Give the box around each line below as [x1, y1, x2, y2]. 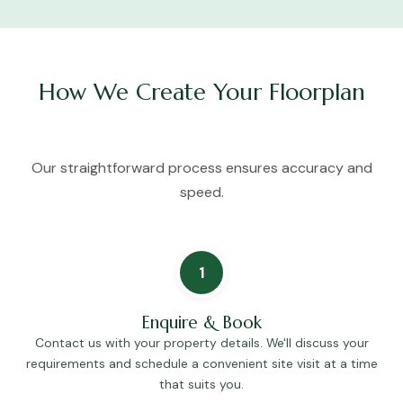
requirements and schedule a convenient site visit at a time [25, 355, 378, 372]
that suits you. [159, 376, 244, 393]
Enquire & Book [141, 311, 262, 334]
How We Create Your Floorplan [38, 77, 365, 107]
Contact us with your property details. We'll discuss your [34, 335, 369, 352]
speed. [179, 183, 224, 202]
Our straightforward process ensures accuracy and [31, 158, 372, 178]
